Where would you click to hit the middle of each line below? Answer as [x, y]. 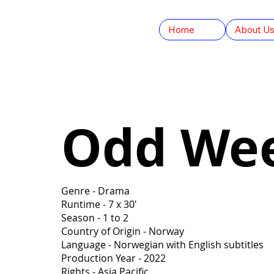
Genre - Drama [95, 191]
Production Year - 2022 [113, 258]
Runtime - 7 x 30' [99, 205]
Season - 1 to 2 [95, 218]
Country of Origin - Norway [123, 231]
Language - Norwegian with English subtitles [162, 245]
